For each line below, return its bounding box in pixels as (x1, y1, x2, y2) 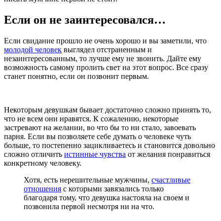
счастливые (151, 175, 190, 184)
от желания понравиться (126, 149, 210, 158)
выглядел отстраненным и (62, 45, 152, 54)
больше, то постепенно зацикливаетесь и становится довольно (4, 141, 215, 149)
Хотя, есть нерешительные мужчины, (24, 175, 151, 184)
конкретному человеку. (4, 158, 81, 167)
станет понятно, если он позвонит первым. (4, 72, 149, 80)
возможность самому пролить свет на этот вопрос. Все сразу (4, 63, 208, 72)
